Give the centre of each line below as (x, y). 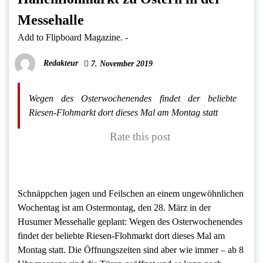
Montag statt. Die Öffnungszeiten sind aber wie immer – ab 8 (131, 250)
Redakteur (61, 63)
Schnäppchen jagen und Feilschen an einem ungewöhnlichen (131, 194)
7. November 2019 (121, 64)
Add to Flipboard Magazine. (70, 38)
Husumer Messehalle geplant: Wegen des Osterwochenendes (130, 222)
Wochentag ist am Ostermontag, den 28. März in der (114, 208)
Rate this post (140, 137)
